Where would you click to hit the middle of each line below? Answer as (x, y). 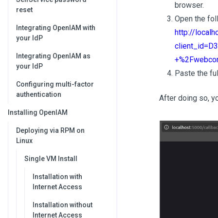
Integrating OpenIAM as (53, 56)
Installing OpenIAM (38, 112)
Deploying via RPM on (50, 130)
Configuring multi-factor (55, 84)
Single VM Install (51, 159)
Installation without (63, 205)
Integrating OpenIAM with (56, 28)
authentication (39, 94)
